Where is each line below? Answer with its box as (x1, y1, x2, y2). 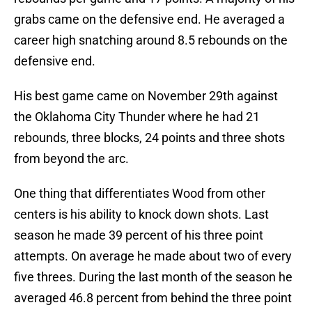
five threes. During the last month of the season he (14, 270, 292, 285)
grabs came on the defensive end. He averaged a (14, 12, 285, 27)
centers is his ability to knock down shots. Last (14, 207, 269, 222)
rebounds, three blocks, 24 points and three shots (14, 130, 285, 146)
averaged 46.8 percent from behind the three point (14, 290, 292, 306)
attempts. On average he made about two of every (14, 249, 292, 264)
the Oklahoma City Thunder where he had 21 (14, 109, 260, 125)
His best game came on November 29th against (14, 88, 278, 104)
